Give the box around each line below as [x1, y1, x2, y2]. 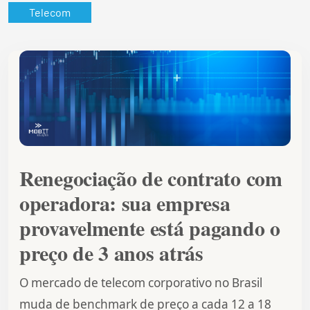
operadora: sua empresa [19, 188, 230, 219]
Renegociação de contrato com [19, 163, 282, 194]
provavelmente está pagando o [19, 212, 280, 244]
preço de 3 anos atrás [19, 237, 203, 268]
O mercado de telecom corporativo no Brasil [19, 275, 262, 291]
